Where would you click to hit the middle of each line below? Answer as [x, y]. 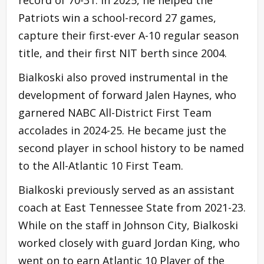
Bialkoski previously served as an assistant [126, 189]
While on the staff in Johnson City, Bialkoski [128, 225]
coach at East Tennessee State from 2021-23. [132, 207]
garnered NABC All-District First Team [115, 112]
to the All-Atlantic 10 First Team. [101, 165]
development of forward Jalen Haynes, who [127, 95]
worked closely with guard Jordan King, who [129, 242]
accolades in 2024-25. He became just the [122, 130]
